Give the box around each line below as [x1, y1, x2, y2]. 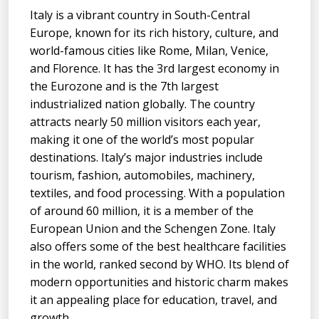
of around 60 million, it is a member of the [30, 202, 253, 219]
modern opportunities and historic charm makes [30, 273, 288, 290]
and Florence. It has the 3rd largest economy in [30, 60, 279, 76]
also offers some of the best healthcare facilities [30, 238, 286, 254]
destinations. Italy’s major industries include [30, 149, 263, 165]
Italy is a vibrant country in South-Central [30, 6, 250, 23]
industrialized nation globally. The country [30, 95, 255, 112]
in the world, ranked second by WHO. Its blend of [30, 256, 289, 272]
